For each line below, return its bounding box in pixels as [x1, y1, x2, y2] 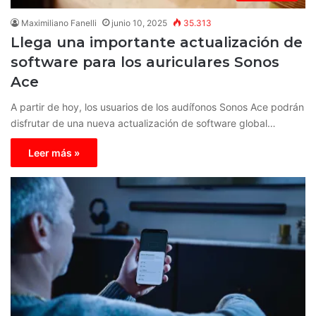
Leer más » [28, 146, 80, 159]
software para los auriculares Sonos [11, 53, 279, 71]
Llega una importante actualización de [11, 33, 303, 51]
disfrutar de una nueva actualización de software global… [11, 116, 276, 129]
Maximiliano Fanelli [21, 17, 97, 28]
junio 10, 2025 [111, 17, 167, 28]
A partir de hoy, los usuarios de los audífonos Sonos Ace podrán [11, 100, 304, 113]
